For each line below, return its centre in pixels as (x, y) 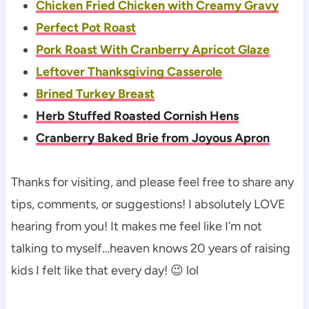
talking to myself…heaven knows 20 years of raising (150, 248)
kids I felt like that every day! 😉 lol (104, 270)
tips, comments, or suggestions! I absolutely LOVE (148, 204)
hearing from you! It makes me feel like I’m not (136, 226)
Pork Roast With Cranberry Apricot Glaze (152, 49)
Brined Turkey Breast (95, 93)
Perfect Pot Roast (86, 27)
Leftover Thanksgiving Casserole (129, 71)
